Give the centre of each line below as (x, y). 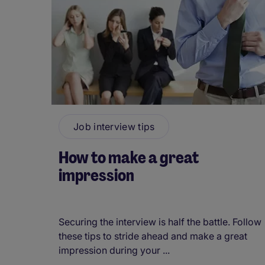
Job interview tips (114, 126)
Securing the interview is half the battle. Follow (160, 222)
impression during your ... (114, 250)
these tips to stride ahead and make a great (153, 236)
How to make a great (129, 157)
